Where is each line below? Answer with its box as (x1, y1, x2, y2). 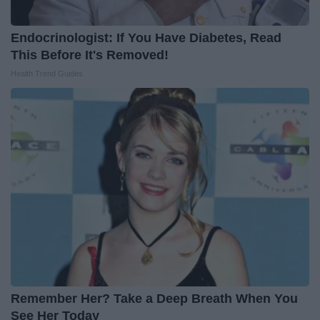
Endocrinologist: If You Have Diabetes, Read (11, 31, 281, 46)
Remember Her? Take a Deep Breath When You (11, 291, 298, 306)
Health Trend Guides (11, 69, 83, 79)
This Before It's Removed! (11, 48, 169, 63)
